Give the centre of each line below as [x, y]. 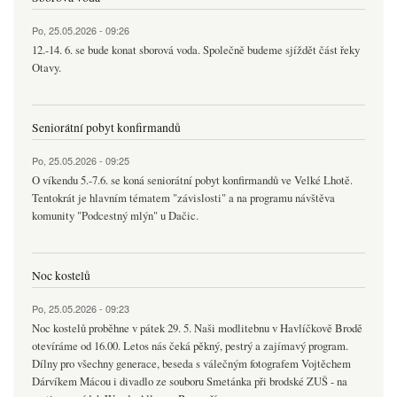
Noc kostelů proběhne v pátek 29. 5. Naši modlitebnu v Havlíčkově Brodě [197, 329]
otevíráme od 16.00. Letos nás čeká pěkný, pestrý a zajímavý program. [190, 346]
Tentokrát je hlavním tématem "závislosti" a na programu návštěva [183, 198]
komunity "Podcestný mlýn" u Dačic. [115, 216]
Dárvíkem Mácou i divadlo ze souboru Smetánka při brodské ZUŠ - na [190, 382]
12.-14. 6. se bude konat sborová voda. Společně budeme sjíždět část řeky [196, 51]
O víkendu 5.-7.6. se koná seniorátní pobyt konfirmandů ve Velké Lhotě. [192, 181]
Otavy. [47, 68]
